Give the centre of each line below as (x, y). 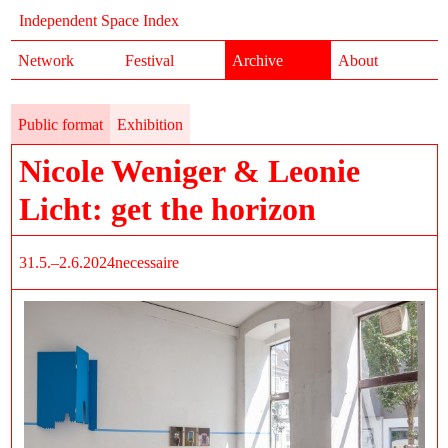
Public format (60, 124)
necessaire (147, 262)
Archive (257, 60)
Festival (149, 60)
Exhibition (150, 124)
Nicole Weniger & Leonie (189, 171)
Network (46, 60)
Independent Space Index (99, 20)
